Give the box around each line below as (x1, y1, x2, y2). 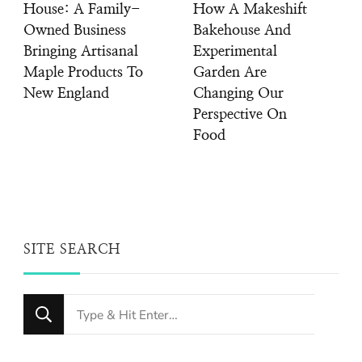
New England (23, 86, 109, 102)
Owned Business (23, 23, 126, 39)
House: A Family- (23, 2, 141, 18)
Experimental (193, 44, 277, 60)
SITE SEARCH (23, 243, 120, 257)
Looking (63, 297, 120, 319)
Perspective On (193, 107, 287, 123)
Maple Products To (23, 65, 143, 81)
